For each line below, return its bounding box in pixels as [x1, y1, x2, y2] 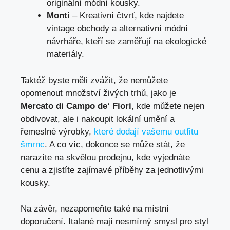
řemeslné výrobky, [21, 126, 94, 137]
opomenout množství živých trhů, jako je [21, 88, 176, 98]
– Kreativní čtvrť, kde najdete [70, 11, 184, 21]
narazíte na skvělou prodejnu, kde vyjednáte [21, 152, 190, 162]
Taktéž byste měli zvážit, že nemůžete [21, 75, 168, 85]
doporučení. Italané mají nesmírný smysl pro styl [21, 217, 208, 227]
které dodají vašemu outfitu [94, 126, 198, 137]
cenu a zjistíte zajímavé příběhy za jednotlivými [21, 165, 203, 175]
